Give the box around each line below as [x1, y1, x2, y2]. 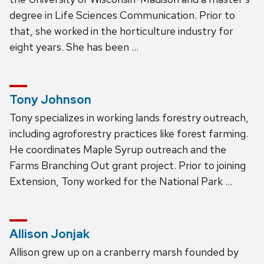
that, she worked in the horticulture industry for [9, 24, 233, 38]
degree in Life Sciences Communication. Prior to [9, 8, 235, 22]
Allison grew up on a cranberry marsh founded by [9, 245, 239, 259]
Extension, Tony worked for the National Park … [9, 174, 232, 188]
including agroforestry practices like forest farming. [9, 126, 248, 140]
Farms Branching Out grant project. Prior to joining [9, 158, 246, 172]
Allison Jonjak [9, 226, 90, 242]
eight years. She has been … [9, 39, 138, 54]
